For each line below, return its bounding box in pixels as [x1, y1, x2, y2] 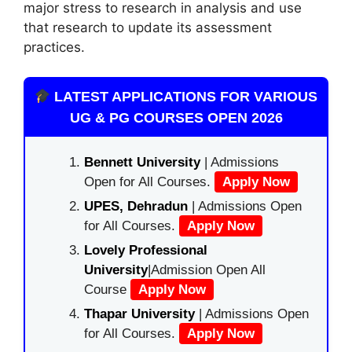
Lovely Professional [84, 243, 207, 258]
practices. [24, 38, 85, 55]
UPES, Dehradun [84, 199, 188, 214]
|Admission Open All [148, 262, 266, 277]
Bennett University [84, 155, 200, 170]
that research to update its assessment [24, 19, 272, 35]
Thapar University [84, 306, 195, 321]
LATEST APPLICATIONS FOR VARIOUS [50, 89, 318, 104]
